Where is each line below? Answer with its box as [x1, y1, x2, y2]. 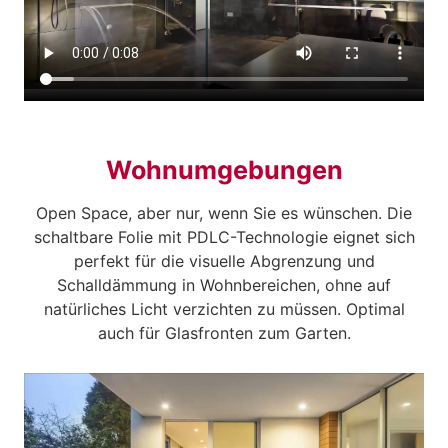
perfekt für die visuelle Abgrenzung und [73, 251, 375, 271]
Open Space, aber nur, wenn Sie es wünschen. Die [36, 203, 412, 223]
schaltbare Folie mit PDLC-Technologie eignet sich [33, 227, 415, 247]
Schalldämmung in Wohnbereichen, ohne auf [57, 275, 391, 295]
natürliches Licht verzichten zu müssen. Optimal [43, 299, 405, 319]
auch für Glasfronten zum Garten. [97, 323, 351, 343]
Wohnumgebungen [105, 155, 343, 185]
